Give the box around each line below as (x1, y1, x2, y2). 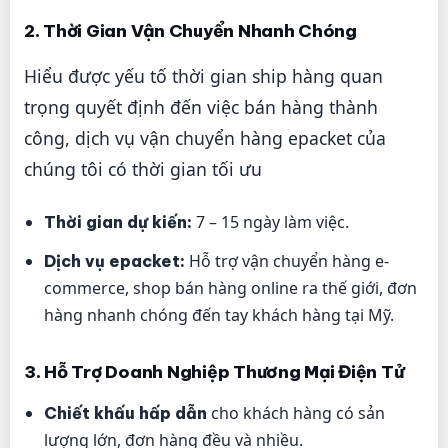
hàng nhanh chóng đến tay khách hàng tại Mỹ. (44, 303, 394, 326)
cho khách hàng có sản (207, 401, 385, 424)
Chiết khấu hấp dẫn (44, 402, 207, 423)
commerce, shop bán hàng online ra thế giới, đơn (44, 276, 417, 299)
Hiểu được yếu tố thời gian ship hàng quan (24, 63, 383, 88)
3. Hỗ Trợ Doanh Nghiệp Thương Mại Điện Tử (24, 360, 404, 383)
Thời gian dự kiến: (44, 211, 192, 232)
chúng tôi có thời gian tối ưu (24, 156, 262, 181)
